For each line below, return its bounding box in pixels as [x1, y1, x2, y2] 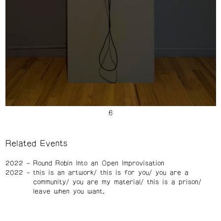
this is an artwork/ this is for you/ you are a [33, 169, 188, 177]
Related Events [5, 139, 68, 148]
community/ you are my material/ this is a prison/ [33, 179, 201, 186]
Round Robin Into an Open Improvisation [33, 160, 164, 167]
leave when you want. [33, 188, 105, 195]
